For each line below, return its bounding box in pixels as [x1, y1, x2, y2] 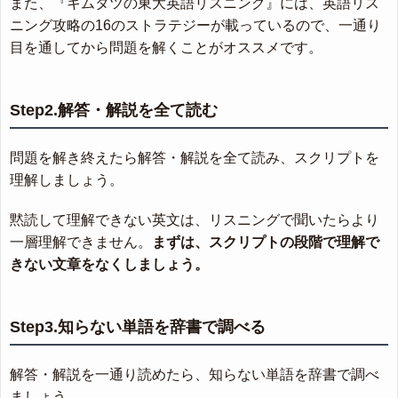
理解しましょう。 [10, 172, 123, 188]
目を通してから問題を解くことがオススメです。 [10, 40, 322, 56]
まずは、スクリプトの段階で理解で [152, 235, 379, 251]
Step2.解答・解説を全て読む [10, 101, 218, 120]
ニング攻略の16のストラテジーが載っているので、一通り [10, 18, 381, 34]
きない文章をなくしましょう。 [10, 257, 209, 273]
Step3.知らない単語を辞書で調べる [10, 318, 266, 337]
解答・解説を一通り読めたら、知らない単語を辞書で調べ [10, 367, 379, 383]
